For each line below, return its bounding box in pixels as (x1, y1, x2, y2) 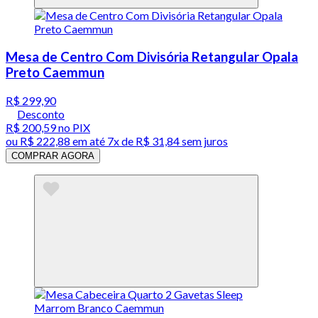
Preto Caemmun (6, 64, 104, 80)
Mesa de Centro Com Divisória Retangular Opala (6, 48, 298, 65)
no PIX (56, 120, 90, 134)
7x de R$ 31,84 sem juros (107, 133, 228, 148)
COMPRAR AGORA (11, 150, 94, 161)
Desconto (17, 106, 65, 121)
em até (70, 133, 107, 148)
